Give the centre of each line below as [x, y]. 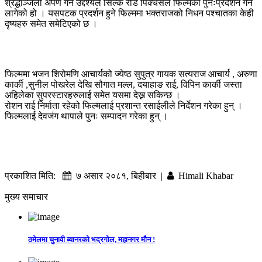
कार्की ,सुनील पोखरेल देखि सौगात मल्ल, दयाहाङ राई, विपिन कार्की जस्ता [123, 84]
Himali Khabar [204, 175]
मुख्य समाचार [26, 196]
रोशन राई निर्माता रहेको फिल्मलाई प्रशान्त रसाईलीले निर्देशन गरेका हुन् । [124, 105]
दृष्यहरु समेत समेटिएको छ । [51, 23]
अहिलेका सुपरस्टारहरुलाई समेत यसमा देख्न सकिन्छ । [93, 95]
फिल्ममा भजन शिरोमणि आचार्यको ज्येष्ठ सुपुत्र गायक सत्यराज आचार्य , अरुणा [131, 74]
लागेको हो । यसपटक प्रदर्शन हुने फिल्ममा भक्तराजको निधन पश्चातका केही [129, 13]
